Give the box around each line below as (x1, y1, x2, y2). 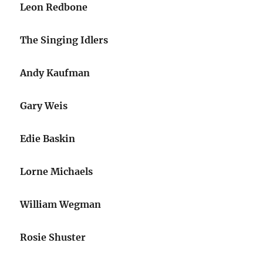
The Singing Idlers (20, 34, 109, 46)
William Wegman (20, 198, 102, 210)
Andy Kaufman (20, 67, 90, 79)
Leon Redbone (20, 1, 88, 13)
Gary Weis (20, 100, 68, 112)
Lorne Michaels (20, 166, 93, 177)
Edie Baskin (20, 133, 76, 144)
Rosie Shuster (20, 231, 86, 243)
